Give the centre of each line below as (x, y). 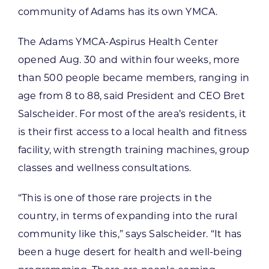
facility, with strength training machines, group (134, 150)
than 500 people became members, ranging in (134, 78)
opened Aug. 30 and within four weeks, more (129, 60)
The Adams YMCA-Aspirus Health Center (118, 42)
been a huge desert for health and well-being (130, 252)
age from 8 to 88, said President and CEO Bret (131, 96)
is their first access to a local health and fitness (132, 132)
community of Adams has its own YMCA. (118, 12)
